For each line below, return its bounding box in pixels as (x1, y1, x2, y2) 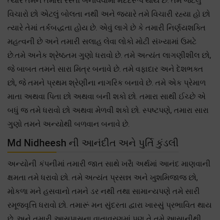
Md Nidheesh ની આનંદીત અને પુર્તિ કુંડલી (7, 137, 179, 149)
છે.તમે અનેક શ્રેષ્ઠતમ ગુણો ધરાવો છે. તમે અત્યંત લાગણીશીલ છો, (7, 50, 211, 60)
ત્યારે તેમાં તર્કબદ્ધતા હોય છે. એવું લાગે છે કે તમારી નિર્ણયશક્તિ (7, 23, 206, 32)
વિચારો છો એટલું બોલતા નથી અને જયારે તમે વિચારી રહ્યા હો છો (7, 9, 210, 19)
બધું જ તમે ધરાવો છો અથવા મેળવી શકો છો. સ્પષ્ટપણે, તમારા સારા (7, 105, 209, 115)
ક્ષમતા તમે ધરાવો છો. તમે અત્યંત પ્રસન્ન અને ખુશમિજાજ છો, (7, 172, 198, 182)
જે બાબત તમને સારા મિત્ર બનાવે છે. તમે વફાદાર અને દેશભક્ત (7, 64, 203, 74)
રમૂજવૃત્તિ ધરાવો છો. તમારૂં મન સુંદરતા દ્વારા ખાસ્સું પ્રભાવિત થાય (7, 200, 212, 210)
